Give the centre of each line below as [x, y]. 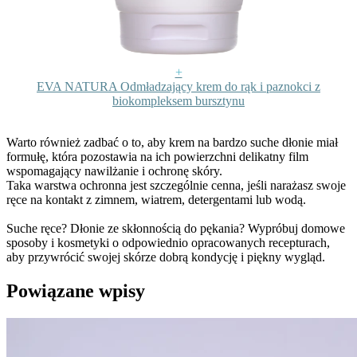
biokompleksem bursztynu [178, 100]
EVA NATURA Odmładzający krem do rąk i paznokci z [178, 86]
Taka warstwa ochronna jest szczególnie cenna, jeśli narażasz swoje [176, 185]
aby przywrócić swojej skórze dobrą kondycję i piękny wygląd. [167, 257]
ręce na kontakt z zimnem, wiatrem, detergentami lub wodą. [158, 199]
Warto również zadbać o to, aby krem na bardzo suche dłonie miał [172, 142]
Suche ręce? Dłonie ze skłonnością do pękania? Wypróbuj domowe [176, 228]
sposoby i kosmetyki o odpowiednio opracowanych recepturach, [168, 242]
